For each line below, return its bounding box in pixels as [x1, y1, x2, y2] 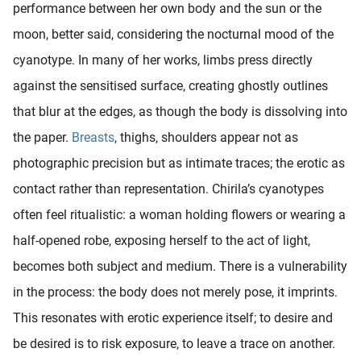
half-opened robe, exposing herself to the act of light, [13, 232, 310, 248]
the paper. [13, 129, 72, 145]
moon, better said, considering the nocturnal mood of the [13, 26, 334, 42]
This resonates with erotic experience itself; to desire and [13, 309, 333, 326]
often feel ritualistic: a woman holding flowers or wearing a [13, 206, 346, 222]
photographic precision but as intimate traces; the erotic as [13, 155, 345, 171]
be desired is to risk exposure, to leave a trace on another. [13, 335, 335, 351]
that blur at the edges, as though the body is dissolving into [13, 103, 347, 119]
